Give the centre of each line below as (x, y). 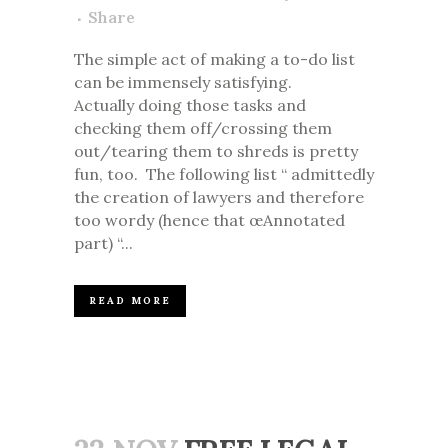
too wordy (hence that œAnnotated (209, 220)
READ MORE (130, 301)
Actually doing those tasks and (190, 105)
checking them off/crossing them (203, 128)
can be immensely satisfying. (185, 82)
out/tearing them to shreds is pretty (216, 151)
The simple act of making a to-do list (214, 59)
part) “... (103, 243)
